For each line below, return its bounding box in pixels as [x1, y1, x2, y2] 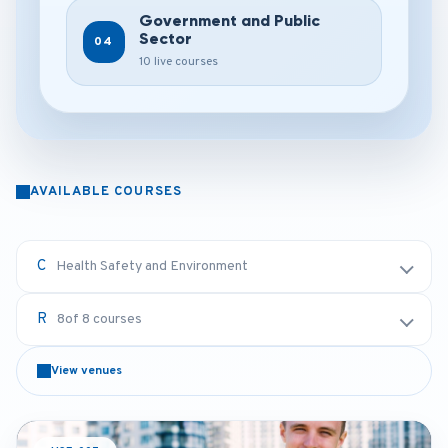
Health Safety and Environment [56, 258, 248, 275]
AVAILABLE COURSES [30, 184, 182, 200]
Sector [139, 29, 192, 48]
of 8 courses [65, 311, 142, 328]
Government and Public [139, 11, 320, 30]
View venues [51, 363, 122, 379]
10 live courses [139, 54, 218, 70]
